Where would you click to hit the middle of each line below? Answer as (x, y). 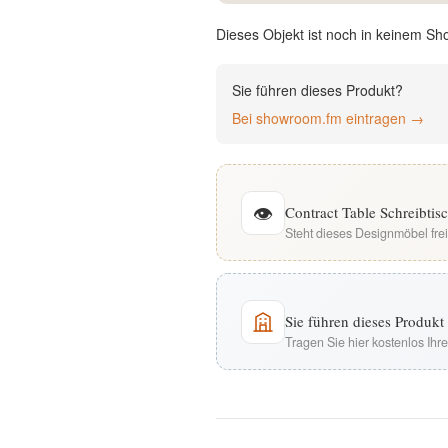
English (152, 15)
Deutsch (152, 75)
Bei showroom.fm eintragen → (328, 118)
